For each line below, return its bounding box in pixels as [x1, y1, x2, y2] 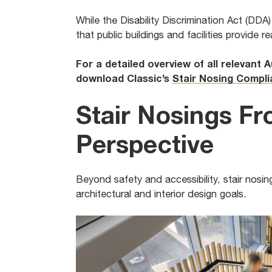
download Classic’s [75, 72, 172, 85]
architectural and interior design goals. [75, 188, 250, 200]
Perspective [75, 129, 214, 159]
